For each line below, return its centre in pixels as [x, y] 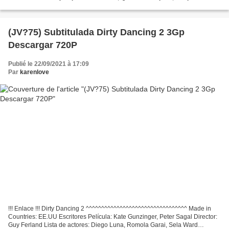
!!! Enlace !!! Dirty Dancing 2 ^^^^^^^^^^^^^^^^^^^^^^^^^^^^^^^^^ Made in [110, 209]
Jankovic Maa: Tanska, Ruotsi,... [52, 5]
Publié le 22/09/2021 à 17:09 [49, 64]
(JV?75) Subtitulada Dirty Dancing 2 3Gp [96, 32]
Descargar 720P [43, 45]
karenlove [35, 72]
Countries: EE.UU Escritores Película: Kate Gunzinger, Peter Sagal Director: [113, 217]
